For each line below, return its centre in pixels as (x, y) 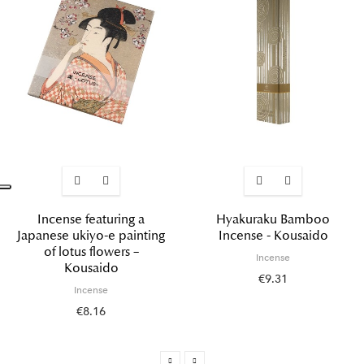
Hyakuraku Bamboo (273, 220)
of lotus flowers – (91, 252)
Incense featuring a (91, 220)
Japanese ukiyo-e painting (91, 236)
